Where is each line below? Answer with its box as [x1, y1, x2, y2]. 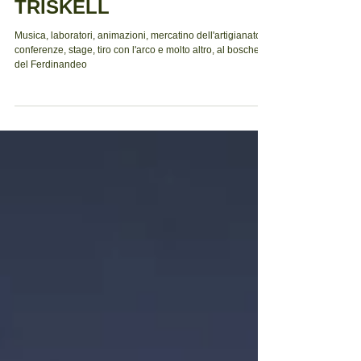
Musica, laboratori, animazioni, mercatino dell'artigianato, [15, 64, 263, 77]
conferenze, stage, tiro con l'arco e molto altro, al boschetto [15, 79, 270, 91]
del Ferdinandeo [15, 93, 87, 106]
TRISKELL [15, 31, 110, 53]
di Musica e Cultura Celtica [15, 4, 261, 27]
